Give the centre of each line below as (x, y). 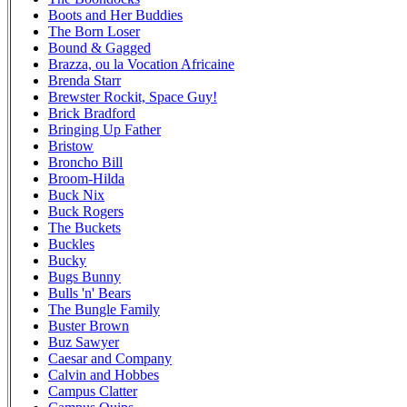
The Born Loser (94, 31)
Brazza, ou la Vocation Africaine (141, 64)
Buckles (71, 243)
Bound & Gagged (99, 47)
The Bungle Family (104, 309)
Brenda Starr (84, 80)
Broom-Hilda (86, 178)
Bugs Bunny (84, 276)
